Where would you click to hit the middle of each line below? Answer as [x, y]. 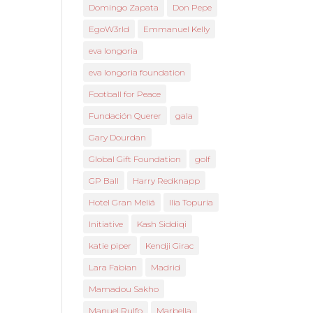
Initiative [106, 224]
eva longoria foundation [137, 72]
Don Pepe [192, 7]
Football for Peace [125, 94]
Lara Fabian [113, 267]
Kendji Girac [170, 246]
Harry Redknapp [167, 181]
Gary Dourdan [118, 137]
